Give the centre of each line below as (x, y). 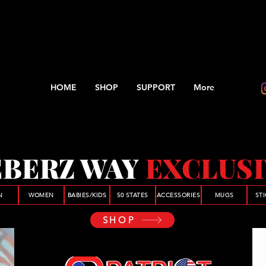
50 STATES (133, 195)
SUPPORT (156, 87)
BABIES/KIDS (87, 195)
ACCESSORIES (178, 195)
